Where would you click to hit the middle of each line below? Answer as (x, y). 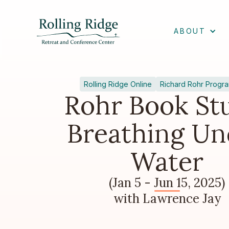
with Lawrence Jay (167, 199)
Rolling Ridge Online (118, 84)
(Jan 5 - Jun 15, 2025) (167, 183)
